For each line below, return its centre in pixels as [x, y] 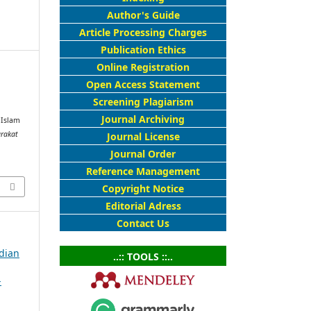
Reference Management [143, 171]
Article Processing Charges [143, 32]
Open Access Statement [143, 84]
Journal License [143, 136]
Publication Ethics [143, 49]
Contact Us [143, 223]
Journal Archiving [143, 119]
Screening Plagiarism [143, 101]
